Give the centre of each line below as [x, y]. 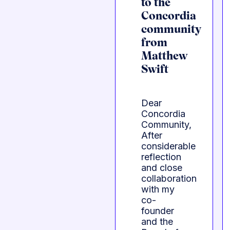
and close [162, 168]
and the [157, 222]
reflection [161, 157]
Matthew [164, 57]
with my [158, 189]
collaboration [169, 179]
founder [158, 211]
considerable [168, 146]
